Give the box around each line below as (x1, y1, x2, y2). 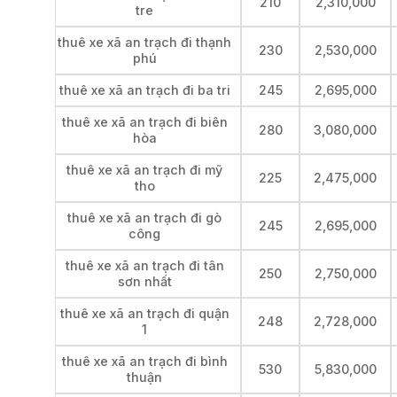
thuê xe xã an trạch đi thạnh (58, 34, 231, 50)
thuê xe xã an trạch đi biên (61, 113, 228, 129)
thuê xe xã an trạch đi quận (59, 305, 230, 321)
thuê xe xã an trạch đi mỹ (66, 161, 222, 177)
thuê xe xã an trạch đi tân (65, 257, 224, 273)
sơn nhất (117, 273, 172, 289)
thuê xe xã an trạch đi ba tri (58, 82, 230, 97)
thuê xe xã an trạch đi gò (67, 209, 222, 225)
